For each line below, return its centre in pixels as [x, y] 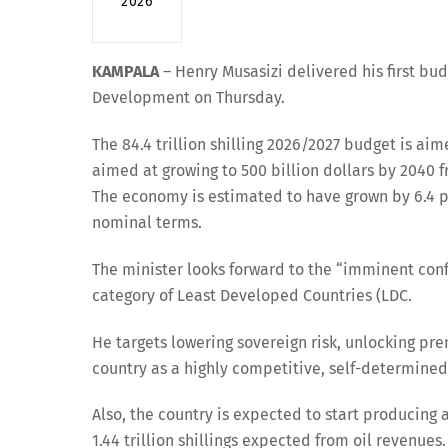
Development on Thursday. [188, 98]
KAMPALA [125, 72]
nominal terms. [147, 222]
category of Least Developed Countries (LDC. [252, 295]
